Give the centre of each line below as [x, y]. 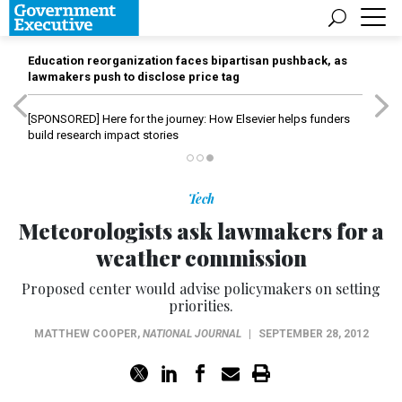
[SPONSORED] [64, 119]
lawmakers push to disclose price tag [134, 77]
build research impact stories [103, 135]
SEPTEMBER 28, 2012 [313, 334]
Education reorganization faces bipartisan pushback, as [188, 61]
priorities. [201, 306]
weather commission [201, 258]
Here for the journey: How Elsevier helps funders [225, 119]
